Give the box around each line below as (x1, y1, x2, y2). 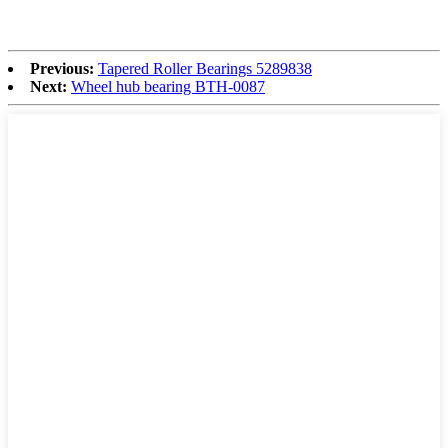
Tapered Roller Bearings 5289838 (98, 59, 312, 77)
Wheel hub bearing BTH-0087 (71, 77, 265, 95)
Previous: (30, 59, 94, 77)
